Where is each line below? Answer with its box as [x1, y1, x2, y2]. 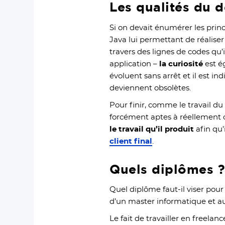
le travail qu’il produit [109, 125, 196, 133]
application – [109, 60, 158, 68]
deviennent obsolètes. [109, 84, 191, 92]
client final [109, 137, 153, 145]
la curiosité [157, 60, 203, 68]
